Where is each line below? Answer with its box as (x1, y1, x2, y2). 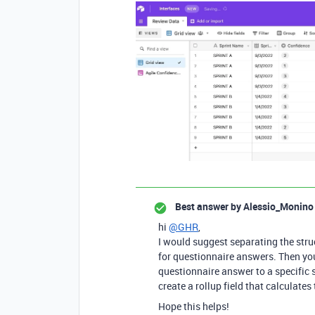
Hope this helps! (158, 300, 229, 314)
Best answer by (175, 200, 241, 214)
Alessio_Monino (241, 200, 314, 214)
